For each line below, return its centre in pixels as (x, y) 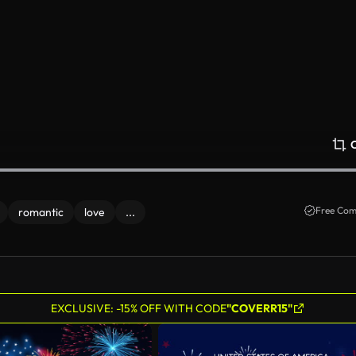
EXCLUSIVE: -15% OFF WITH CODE (139, 308)
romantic (41, 212)
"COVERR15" (259, 308)
